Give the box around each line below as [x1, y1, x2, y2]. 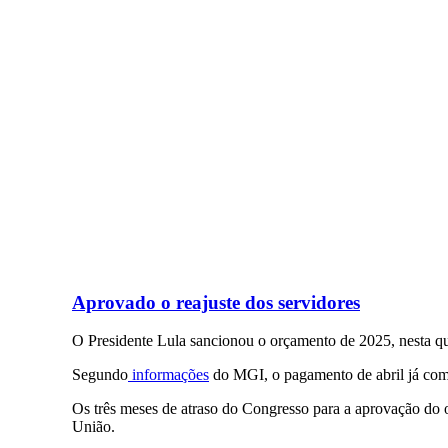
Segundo [72, 366, 128, 384]
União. [72, 418, 115, 436]
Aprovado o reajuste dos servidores [72, 291, 360, 313]
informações [128, 366, 209, 384]
